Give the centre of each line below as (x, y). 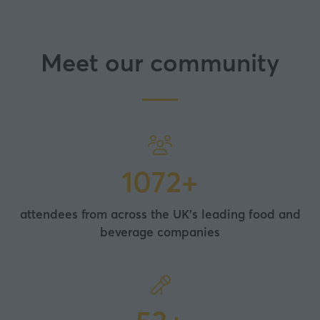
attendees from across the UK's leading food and (160, 214)
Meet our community (160, 63)
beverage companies (160, 232)
